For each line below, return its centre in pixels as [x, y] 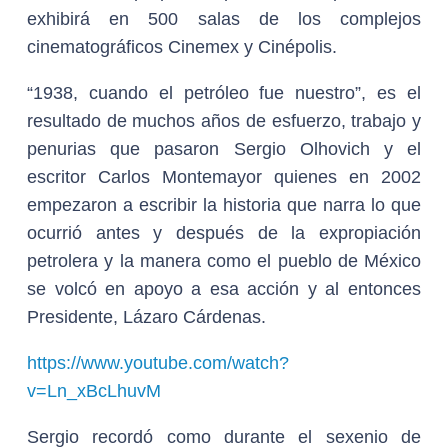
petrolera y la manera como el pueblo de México [224, 261]
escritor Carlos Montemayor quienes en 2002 [224, 177]
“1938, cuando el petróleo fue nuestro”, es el [224, 93]
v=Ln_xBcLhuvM [94, 391]
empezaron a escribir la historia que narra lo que [224, 205]
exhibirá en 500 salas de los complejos [224, 19]
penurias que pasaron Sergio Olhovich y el [224, 149]
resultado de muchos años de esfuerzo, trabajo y [224, 121]
